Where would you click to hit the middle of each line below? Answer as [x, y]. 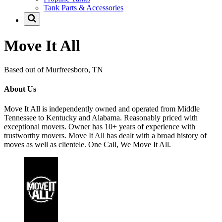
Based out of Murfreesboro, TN [54, 70]
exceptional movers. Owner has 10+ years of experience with [100, 126]
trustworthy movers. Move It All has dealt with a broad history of [105, 135]
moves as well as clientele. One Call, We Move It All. [87, 144]
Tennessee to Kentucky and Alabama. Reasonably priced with [101, 117]
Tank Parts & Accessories [83, 8]
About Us [20, 89]
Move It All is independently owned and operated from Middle [102, 109]
